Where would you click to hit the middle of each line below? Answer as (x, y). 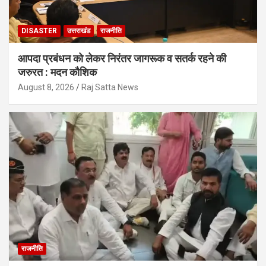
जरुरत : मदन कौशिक (57, 72)
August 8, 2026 (46, 87)
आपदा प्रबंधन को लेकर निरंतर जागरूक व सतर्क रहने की (122, 58)
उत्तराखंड (79, 31)
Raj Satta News (110, 87)
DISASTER (39, 31)
